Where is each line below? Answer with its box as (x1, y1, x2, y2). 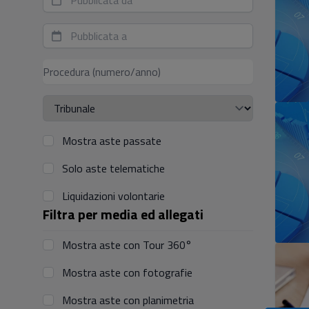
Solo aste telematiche (62, 160, 165, 177)
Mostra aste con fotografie (62, 264, 192, 281)
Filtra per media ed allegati (43, 203, 203, 225)
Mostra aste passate (62, 132, 161, 149)
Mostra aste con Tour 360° (62, 237, 192, 253)
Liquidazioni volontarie (62, 188, 165, 204)
